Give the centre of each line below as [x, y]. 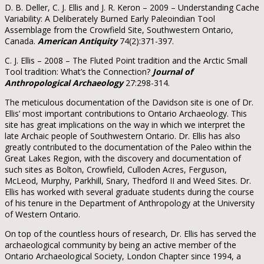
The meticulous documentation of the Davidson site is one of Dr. [129, 102]
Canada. [21, 41]
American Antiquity [77, 41]
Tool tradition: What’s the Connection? [79, 71]
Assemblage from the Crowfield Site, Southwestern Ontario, [119, 29]
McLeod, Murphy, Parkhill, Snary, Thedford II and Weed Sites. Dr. [128, 180]
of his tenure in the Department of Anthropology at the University [130, 203]
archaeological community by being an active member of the [121, 245]
